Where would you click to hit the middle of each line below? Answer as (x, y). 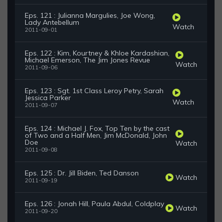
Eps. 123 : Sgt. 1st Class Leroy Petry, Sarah (94, 91)
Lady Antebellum (52, 23)
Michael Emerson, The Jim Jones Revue (87, 60)
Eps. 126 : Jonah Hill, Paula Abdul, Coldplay (94, 204)
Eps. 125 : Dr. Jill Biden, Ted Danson (82, 173)
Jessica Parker (48, 98)
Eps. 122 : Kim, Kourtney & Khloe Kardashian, (97, 53)
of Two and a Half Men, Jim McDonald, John (96, 136)
